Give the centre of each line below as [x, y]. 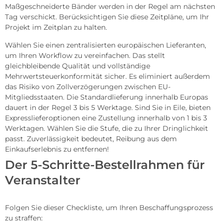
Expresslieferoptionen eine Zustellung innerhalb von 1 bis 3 [106, 118]
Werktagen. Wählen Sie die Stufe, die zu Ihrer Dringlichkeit [107, 128]
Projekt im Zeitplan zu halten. [56, 27]
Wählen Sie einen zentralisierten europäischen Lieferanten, [106, 45]
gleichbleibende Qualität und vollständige [78, 66]
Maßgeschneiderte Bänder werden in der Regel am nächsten [110, 6]
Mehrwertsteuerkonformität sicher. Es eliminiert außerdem [108, 76]
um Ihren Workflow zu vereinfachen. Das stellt [85, 55]
